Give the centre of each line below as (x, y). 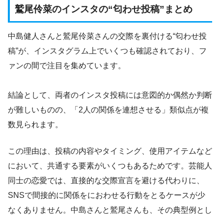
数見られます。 (35, 125)
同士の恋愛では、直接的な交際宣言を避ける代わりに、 (106, 181)
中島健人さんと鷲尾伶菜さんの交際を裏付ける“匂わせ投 (107, 36)
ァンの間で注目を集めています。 (67, 66)
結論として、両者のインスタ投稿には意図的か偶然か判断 (110, 95)
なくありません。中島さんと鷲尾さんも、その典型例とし (110, 210)
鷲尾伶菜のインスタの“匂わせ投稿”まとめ (104, 9)
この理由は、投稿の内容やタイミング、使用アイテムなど (110, 151)
